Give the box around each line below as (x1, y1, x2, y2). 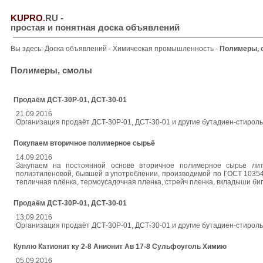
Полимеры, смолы (11, 66, 92, 75)
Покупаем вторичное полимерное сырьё (14, 139, 155, 147)
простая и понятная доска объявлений (11, 23, 180, 32)
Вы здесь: (11, 45, 45, 53)
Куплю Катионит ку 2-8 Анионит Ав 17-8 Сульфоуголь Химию (14, 242, 227, 251)
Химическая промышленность (113, 45, 215, 53)
